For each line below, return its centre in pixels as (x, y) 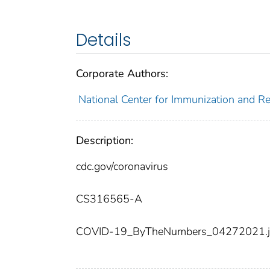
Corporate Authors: (122, 74)
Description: (105, 141)
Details (104, 40)
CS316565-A (109, 199)
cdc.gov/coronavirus (122, 167)
